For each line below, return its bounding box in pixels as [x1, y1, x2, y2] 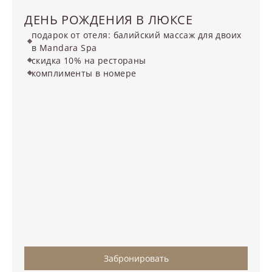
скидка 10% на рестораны [32, 54, 146, 66]
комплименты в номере [32, 67, 142, 79]
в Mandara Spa [32, 41, 97, 53]
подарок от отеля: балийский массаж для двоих [32, 29, 242, 41]
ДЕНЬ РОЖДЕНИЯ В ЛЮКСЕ [24, 11, 193, 28]
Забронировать [103, 252, 169, 264]
